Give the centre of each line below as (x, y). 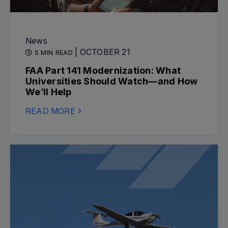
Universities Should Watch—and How (112, 81)
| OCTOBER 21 (103, 52)
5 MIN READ (54, 52)
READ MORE (50, 111)
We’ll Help (49, 92)
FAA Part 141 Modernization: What (103, 70)
